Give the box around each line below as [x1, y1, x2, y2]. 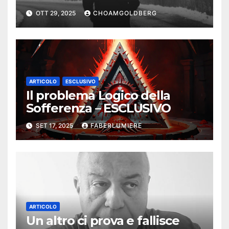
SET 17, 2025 [34, 121, 75, 129]
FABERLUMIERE [90, 121, 142, 129]
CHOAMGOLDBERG [93, 9, 157, 17]
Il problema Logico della [26, 87, 171, 103]
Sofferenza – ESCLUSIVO [26, 100, 171, 116]
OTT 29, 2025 [34, 9, 77, 17]
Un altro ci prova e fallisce [26, 213, 179, 228]
